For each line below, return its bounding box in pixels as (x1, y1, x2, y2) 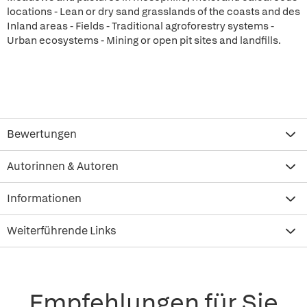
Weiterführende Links (7, 223, 116, 238)
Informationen (7, 191, 82, 206)
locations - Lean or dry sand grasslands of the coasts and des (7, 5, 300, 19)
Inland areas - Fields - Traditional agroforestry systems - (7, 19, 274, 33)
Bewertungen (7, 127, 77, 141)
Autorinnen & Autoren (7, 159, 119, 173)
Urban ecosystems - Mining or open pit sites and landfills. (7, 34, 281, 47)
